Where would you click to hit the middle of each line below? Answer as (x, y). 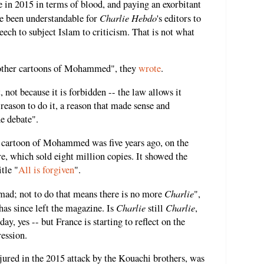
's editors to (179, 18)
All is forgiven (46, 170)
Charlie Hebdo (128, 17)
